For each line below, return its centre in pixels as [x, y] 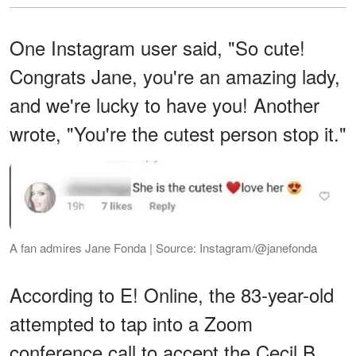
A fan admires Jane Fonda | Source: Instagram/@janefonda [163, 247]
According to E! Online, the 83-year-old [172, 294]
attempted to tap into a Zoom [131, 323]
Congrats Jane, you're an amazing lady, [175, 75]
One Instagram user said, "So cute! [157, 47]
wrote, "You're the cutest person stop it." [178, 133]
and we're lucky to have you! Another [164, 104]
